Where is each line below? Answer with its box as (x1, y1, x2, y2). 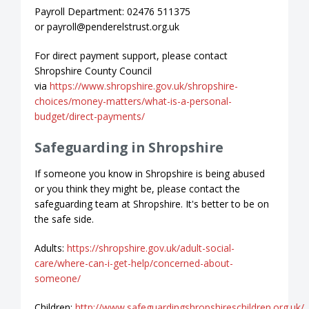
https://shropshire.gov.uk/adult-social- (67, 241, 235, 255)
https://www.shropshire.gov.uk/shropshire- (50, 79, 238, 92)
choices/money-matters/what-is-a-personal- (34, 94, 232, 108)
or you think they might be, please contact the (34, 181, 240, 195)
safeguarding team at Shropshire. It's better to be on (34, 197, 269, 210)
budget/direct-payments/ (34, 109, 145, 123)
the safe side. (34, 212, 94, 226)
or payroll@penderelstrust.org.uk (34, 19, 182, 33)
